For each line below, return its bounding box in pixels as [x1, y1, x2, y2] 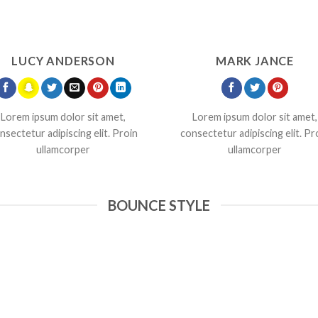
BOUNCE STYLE [108, 197, 210, 214]
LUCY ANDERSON [11, 53, 115, 67]
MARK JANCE [215, 53, 295, 67]
